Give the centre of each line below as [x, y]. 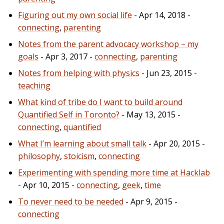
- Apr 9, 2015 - [150, 201]
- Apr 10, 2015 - [47, 185]
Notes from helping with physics [79, 73]
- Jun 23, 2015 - [168, 73]
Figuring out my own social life [75, 15]
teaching [34, 85]
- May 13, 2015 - [150, 114]
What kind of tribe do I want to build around [100, 102]
